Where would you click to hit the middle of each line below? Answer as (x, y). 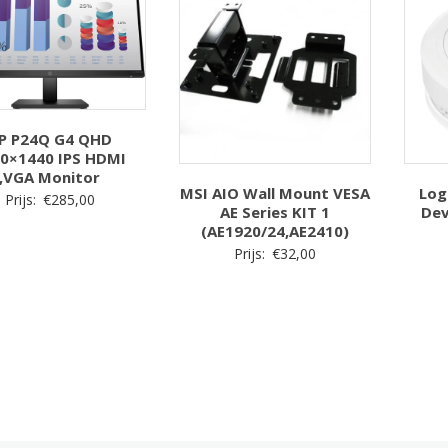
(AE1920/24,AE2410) (274, 230)
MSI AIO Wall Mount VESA (274, 192)
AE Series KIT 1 (274, 211)
